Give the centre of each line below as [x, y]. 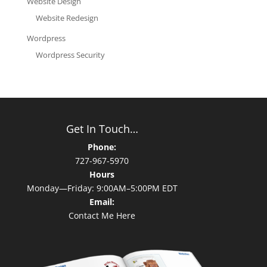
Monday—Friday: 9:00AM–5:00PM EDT [102, 188]
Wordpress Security [70, 55]
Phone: [102, 147]
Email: [102, 202]
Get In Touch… [102, 129]
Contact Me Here [102, 216]
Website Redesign [67, 18]
